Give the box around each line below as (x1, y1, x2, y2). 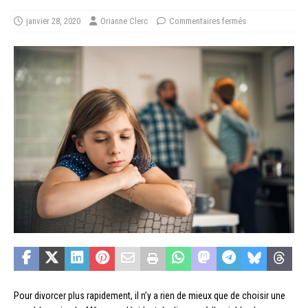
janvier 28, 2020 (26, 15, 80, 26)
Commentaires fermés (169, 15, 246, 26)
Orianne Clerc (100, 15, 148, 26)
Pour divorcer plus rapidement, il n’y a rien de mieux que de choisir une (14, 289, 285, 301)
